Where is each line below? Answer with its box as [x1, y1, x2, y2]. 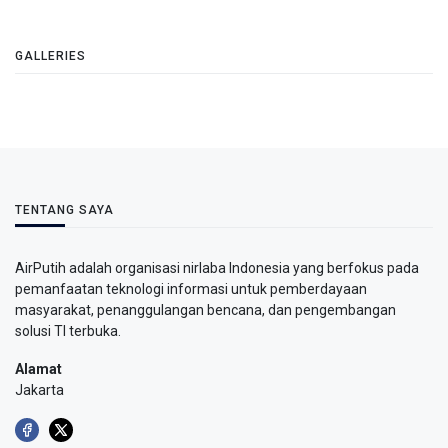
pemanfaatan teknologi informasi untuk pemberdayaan [15, 281, 367, 297]
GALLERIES [15, 49, 86, 63]
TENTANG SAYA [15, 203, 114, 217]
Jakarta [15, 381, 64, 398]
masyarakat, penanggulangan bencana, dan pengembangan [15, 302, 396, 318]
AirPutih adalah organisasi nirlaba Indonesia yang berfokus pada [15, 260, 419, 276]
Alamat [15, 360, 62, 377]
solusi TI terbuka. [15, 323, 121, 339]
